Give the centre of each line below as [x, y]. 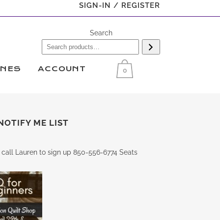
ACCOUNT [62, 69]
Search [101, 33]
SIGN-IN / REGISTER [120, 5]
